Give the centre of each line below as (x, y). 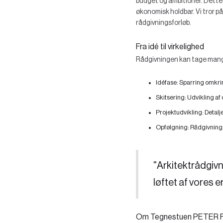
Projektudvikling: (180, 112)
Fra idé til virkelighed (170, 47)
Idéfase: (167, 82)
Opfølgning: (172, 127)
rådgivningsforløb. (164, 23)
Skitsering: (171, 97)
